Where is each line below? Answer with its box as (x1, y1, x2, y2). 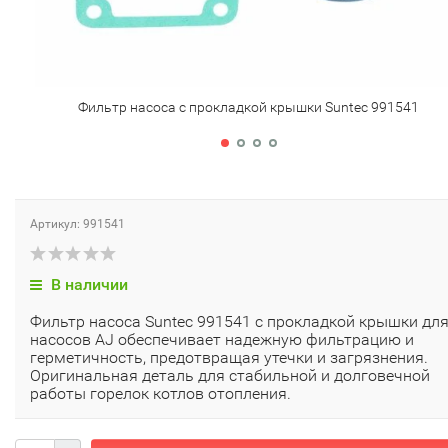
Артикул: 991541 (30, 217, 125, 231)
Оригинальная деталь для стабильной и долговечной (30, 366, 430, 385)
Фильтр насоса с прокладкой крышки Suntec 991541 (78, 98, 419, 115)
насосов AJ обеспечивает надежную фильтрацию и (30, 330, 414, 349)
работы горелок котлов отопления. (30, 384, 291, 403)
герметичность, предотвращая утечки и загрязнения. (30, 348, 428, 367)
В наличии (47, 275, 128, 294)
